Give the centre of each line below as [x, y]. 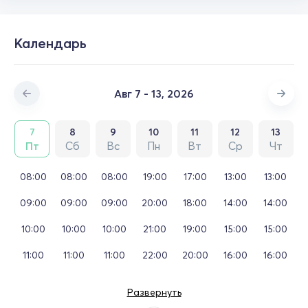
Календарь [50, 43]
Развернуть [154, 292]
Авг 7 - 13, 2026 [154, 93]
